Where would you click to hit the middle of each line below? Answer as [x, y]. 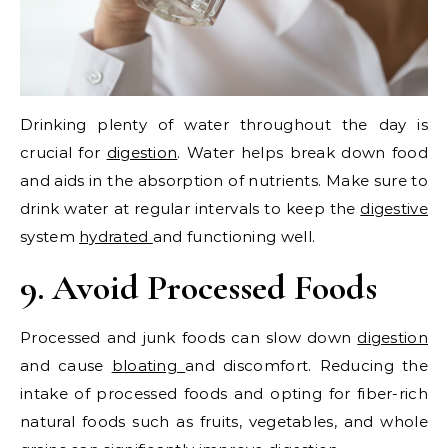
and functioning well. [234, 237]
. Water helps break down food [303, 153]
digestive [394, 209]
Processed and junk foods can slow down [189, 338]
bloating [148, 366]
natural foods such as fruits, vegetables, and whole [224, 422]
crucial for [63, 153]
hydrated [116, 237]
